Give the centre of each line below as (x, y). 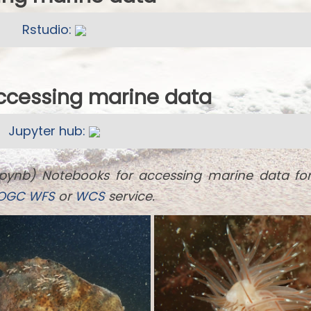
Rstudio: (48, 29)
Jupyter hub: (48, 131)
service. (130, 196)
